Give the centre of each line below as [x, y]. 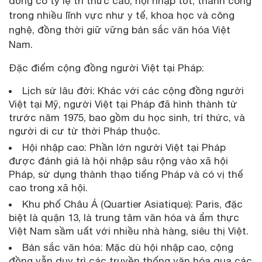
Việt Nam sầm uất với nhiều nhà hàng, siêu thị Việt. [129, 231]
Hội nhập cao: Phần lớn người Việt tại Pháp [124, 147]
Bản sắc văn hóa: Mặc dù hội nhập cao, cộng [128, 247]
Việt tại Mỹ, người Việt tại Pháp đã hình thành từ [123, 104]
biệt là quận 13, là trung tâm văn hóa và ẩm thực [124, 217]
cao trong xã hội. [48, 187]
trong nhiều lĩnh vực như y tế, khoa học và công [122, 15]
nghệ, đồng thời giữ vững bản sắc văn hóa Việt [120, 30]
